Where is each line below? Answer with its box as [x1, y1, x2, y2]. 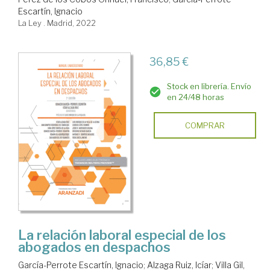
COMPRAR [184, 120, 225, 130]
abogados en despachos [18, 239, 171, 255]
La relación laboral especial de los [18, 227, 226, 243]
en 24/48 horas [166, 92, 224, 102]
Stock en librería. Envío [166, 81, 251, 91]
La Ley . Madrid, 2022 [18, 17, 96, 28]
